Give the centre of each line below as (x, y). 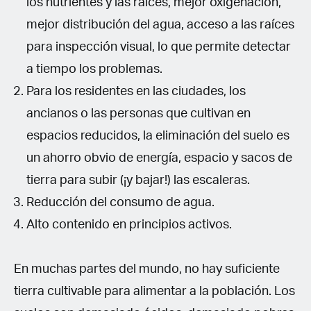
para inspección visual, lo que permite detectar (159, 47)
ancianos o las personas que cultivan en (138, 114)
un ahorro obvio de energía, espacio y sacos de (159, 158)
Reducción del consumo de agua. (120, 202)
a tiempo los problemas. (94, 69)
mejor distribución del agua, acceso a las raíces (160, 25)
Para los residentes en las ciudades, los (136, 91)
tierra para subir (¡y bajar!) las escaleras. (138, 180)
